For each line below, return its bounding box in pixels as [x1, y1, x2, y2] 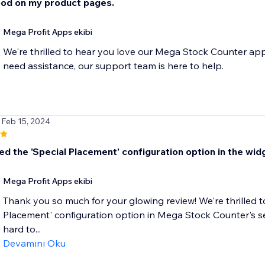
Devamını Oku [2, 237, 66, 250]
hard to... [2, 223, 41, 235]
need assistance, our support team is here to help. [2, 60, 224, 72]
